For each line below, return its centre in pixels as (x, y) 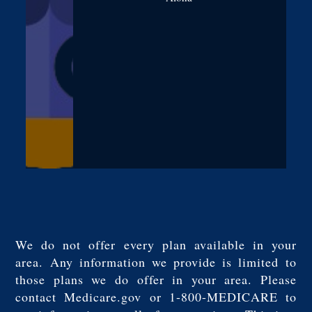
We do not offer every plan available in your (156, 245)
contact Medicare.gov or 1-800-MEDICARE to (156, 297)
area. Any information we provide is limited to (156, 262)
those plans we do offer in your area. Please (156, 280)
